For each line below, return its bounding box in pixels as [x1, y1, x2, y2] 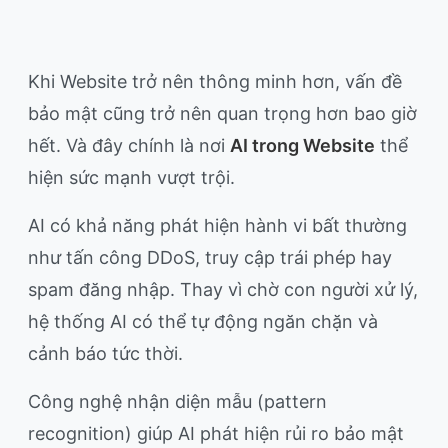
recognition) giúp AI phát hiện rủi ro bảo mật [28, 423, 404, 445]
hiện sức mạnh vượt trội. [28, 167, 235, 189]
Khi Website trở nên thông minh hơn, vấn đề [28, 71, 402, 93]
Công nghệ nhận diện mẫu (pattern [28, 391, 327, 413]
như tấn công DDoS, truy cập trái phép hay [28, 247, 392, 269]
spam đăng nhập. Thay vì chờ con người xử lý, [28, 279, 418, 301]
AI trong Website [230, 135, 375, 157]
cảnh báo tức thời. [28, 343, 183, 365]
